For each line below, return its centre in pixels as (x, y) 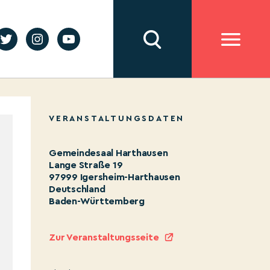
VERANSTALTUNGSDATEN (117, 119)
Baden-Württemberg (97, 201)
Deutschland (77, 189)
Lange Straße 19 (86, 165)
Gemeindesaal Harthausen (108, 153)
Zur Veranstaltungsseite (104, 237)
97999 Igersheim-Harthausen (115, 177)
